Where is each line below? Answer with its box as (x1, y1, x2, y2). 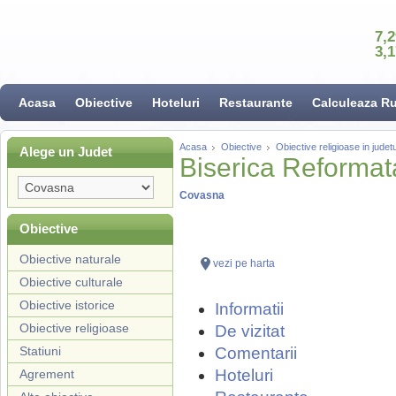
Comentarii (215, 344, 297, 362)
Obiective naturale (19, 252, 121, 266)
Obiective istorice (19, 298, 115, 312)
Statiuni (19, 344, 61, 358)
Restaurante (219, 95, 293, 110)
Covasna (179, 189, 225, 202)
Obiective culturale (19, 275, 123, 289)
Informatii (215, 300, 284, 318)
